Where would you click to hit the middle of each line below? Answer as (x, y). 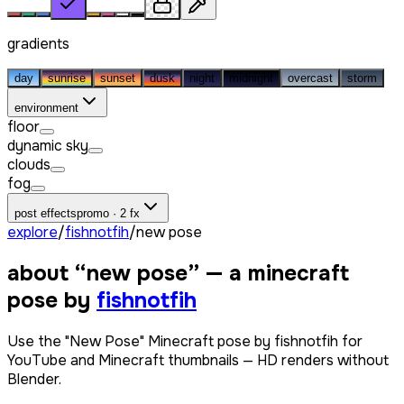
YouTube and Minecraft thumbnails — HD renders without (198, 360)
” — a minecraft (268, 273)
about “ (47, 273)
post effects (46, 213)
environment (46, 107)
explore (32, 232)
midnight (251, 78)
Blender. (34, 379)
